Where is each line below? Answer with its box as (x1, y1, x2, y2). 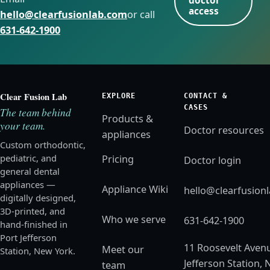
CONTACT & (184, 91, 228, 101)
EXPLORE (102, 91, 136, 101)
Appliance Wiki (102, 183, 169, 196)
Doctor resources (184, 123, 265, 137)
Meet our (102, 243, 145, 257)
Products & (102, 111, 154, 125)
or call (127, 7, 155, 21)
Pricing (102, 152, 134, 166)
